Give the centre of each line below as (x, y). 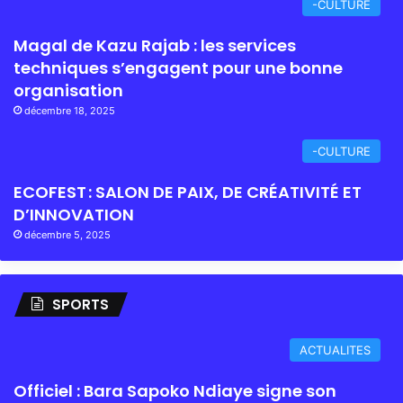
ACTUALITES (335, 349)
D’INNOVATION (74, 214)
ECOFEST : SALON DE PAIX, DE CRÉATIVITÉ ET (188, 192)
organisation (68, 90)
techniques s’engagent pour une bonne (178, 67)
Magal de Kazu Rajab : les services (155, 45)
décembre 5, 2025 (67, 234)
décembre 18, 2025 (70, 110)
